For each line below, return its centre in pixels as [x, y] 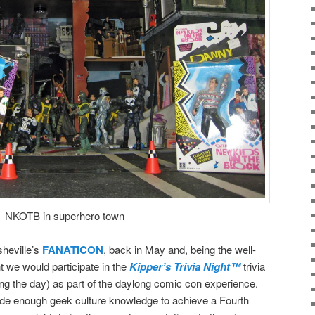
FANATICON [73, 250]
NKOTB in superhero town [65, 216]
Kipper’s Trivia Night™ [185, 267]
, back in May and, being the [169, 250]
